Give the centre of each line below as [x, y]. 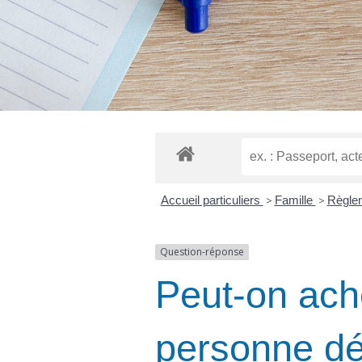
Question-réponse [202, 252]
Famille [295, 200]
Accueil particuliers [212, 200]
